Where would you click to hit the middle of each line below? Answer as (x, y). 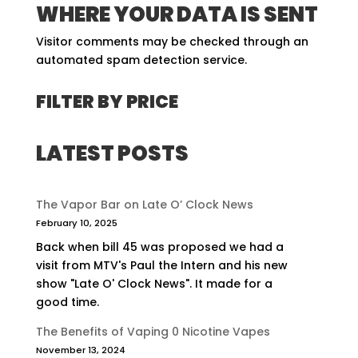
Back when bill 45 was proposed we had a (159, 247)
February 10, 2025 (76, 223)
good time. (67, 302)
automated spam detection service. (141, 60)
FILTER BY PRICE (107, 102)
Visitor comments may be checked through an (172, 42)
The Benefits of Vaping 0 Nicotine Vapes (153, 332)
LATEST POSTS (112, 154)
